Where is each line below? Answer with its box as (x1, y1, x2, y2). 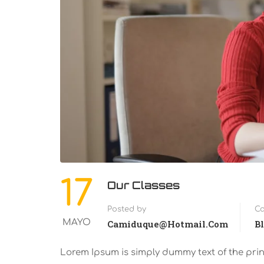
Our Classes (107, 179, 180, 192)
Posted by (107, 205, 146, 214)
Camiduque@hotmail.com (107, 218, 228, 230)
